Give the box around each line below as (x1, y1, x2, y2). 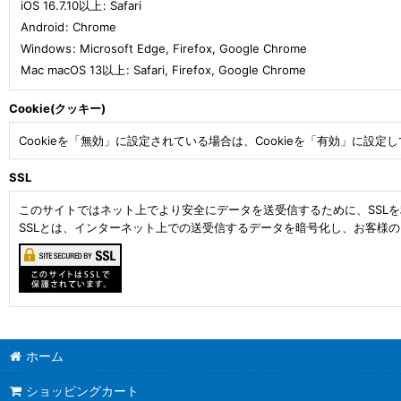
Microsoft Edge (80, 40, 166, 55)
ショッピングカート (26, 383, 140, 398)
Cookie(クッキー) (9, 100, 106, 115)
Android (21, 19, 64, 34)
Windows (21, 40, 72, 55)
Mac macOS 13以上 (21, 62, 125, 77)
